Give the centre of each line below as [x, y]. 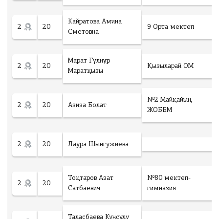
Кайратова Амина [95, 22]
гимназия [162, 188]
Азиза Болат [87, 105]
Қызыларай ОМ [170, 66]
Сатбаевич [84, 188]
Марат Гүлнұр [89, 61]
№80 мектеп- [169, 178]
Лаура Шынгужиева [98, 144]
